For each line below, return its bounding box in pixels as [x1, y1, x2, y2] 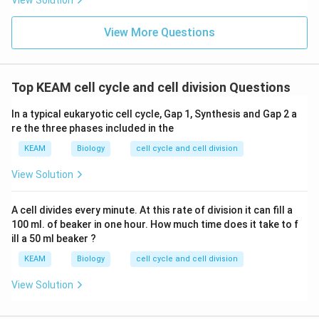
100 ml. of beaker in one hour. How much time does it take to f [11, 219, 298, 230]
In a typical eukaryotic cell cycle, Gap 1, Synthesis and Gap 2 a [11, 108, 297, 120]
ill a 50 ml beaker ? [11, 233, 96, 244]
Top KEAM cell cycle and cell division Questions [11, 80, 291, 95]
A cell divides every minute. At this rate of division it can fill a [11, 204, 293, 216]
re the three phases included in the [11, 122, 174, 134]
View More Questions [104, 26, 215, 39]
